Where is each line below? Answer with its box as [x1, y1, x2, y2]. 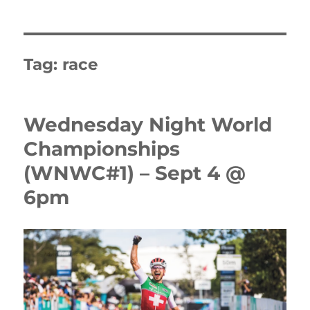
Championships [24, 136, 181, 161]
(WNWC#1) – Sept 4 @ [24, 161, 246, 185]
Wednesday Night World [24, 112, 273, 136]
